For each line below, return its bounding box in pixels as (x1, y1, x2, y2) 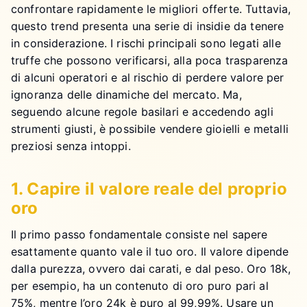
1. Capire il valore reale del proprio (11, 178, 287, 199)
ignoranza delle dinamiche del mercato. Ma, (11, 87, 242, 101)
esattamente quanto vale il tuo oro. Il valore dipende (11, 244, 289, 258)
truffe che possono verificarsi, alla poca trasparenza (11, 53, 288, 67)
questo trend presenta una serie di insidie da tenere (11, 19, 284, 33)
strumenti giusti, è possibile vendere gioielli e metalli (11, 121, 288, 136)
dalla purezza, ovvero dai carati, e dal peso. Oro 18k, (11, 261, 291, 275)
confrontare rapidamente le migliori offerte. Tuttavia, (11, 1, 291, 16)
